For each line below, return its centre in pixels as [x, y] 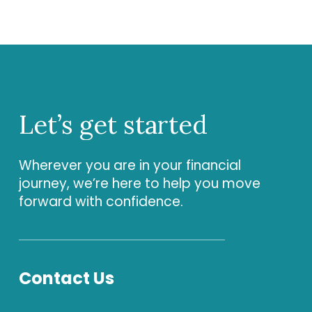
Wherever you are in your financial [130, 166]
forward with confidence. [101, 202]
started [165, 125]
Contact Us [66, 278]
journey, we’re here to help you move [139, 184]
